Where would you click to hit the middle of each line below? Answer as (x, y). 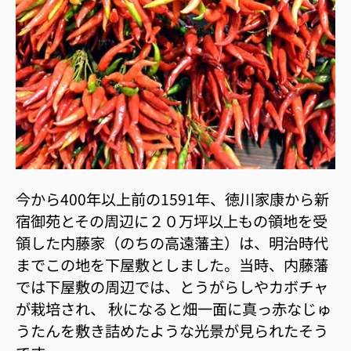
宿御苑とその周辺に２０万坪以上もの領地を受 (172, 221)
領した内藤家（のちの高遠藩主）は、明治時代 (172, 242)
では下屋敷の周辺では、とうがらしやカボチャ (172, 286)
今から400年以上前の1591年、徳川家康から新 (172, 199)
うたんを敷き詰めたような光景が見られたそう (172, 330)
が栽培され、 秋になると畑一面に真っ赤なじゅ (174, 308)
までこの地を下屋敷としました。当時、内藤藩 (172, 264)
